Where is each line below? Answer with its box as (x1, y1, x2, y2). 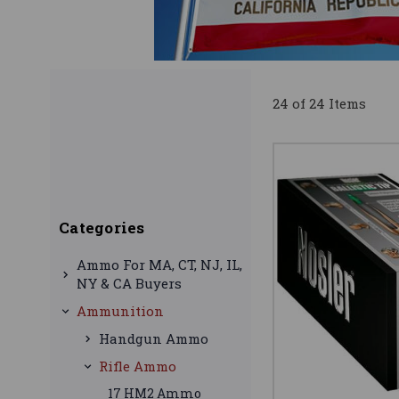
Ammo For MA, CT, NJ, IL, (77, 256, 242, 274)
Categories (59, 217, 145, 239)
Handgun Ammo (99, 330, 208, 348)
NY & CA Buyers (77, 274, 182, 293)
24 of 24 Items (273, 94, 366, 113)
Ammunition (77, 302, 164, 321)
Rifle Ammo (99, 357, 176, 376)
